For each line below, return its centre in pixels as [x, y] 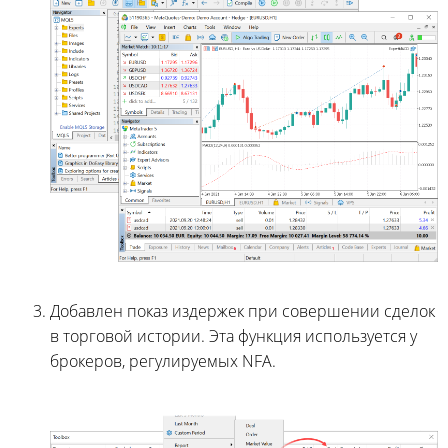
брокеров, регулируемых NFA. [163, 360]
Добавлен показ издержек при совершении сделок [242, 310]
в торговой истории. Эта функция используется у [233, 335]
